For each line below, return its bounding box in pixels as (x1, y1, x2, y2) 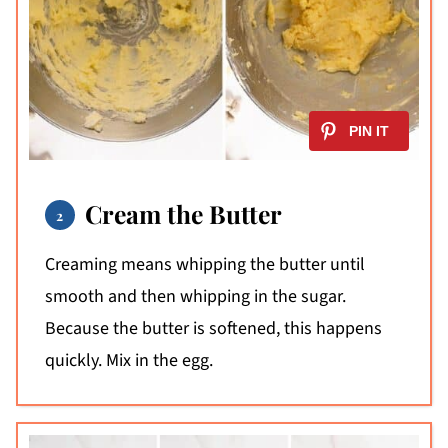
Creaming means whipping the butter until (44, 251, 365, 277)
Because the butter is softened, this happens (44, 315, 382, 341)
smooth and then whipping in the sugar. (44, 283, 346, 309)
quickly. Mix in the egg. (44, 347, 213, 373)
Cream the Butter (84, 196, 282, 230)
